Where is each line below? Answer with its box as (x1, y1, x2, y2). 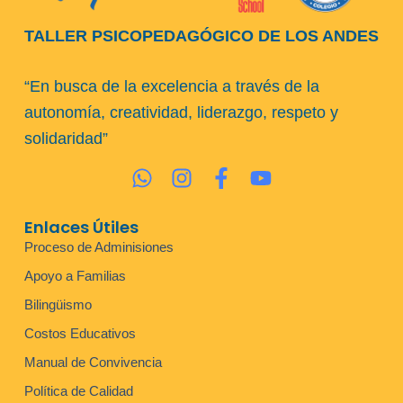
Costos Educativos (23, 325, 136, 341)
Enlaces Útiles (23, 215, 139, 238)
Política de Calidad (23, 382, 133, 399)
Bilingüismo (23, 296, 92, 312)
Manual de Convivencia (23, 354, 162, 370)
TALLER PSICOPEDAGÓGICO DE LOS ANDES (23, 27, 379, 46)
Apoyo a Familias (23, 267, 126, 283)
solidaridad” (23, 130, 108, 148)
